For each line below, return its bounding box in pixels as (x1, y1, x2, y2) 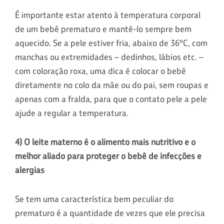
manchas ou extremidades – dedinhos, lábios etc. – (15, 51, 203, 62)
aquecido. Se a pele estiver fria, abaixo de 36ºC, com (15, 37, 207, 48)
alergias (15, 164, 44, 175)
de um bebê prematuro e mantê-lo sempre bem (15, 23, 191, 34)
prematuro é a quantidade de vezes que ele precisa (15, 207, 205, 218)
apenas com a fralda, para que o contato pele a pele (15, 93, 207, 104)
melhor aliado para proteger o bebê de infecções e (15, 150, 201, 161)
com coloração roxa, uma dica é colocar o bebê (15, 65, 186, 76)
